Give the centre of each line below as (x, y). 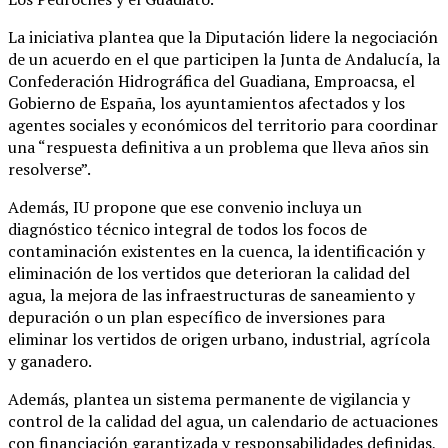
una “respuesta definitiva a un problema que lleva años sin (218, 146)
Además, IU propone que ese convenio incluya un (185, 206)
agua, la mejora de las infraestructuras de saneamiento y (211, 294)
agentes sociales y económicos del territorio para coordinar (223, 124)
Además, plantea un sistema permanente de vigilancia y (209, 398)
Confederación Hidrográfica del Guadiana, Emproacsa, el (211, 80)
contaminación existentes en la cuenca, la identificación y (216, 250)
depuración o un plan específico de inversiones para (196, 316)
